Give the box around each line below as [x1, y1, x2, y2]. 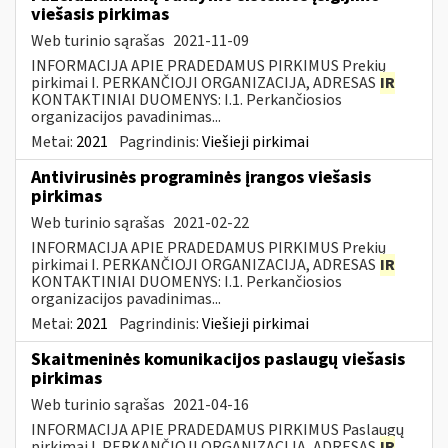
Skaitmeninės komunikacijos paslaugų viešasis [31, 346, 405, 372]
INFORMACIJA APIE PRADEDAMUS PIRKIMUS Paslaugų [31, 418, 404, 441]
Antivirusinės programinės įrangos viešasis [31, 164, 371, 190]
